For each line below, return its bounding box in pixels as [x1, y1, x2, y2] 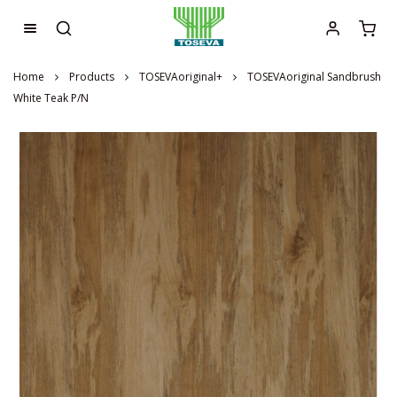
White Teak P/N [13, 90, 89, 105]
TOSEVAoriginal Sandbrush [247, 69, 381, 84]
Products [69, 69, 114, 84]
